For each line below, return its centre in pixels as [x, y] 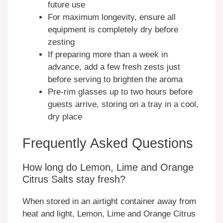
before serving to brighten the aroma [115, 79]
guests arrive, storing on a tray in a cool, [123, 104]
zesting [61, 42]
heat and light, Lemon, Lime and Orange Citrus [109, 214]
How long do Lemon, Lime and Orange [108, 167]
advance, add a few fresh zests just [114, 67]
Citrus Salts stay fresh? [74, 179]
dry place [65, 116]
